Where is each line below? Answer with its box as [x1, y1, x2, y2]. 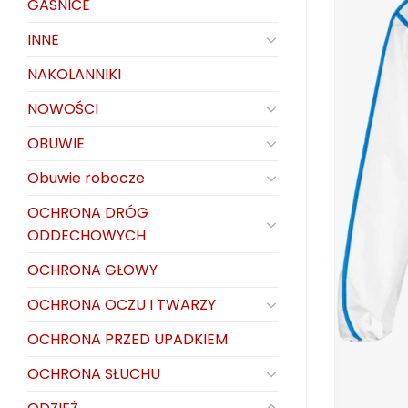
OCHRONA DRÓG [27, 201, 148, 223]
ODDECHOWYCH [27, 224, 146, 246]
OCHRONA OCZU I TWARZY [27, 293, 216, 315]
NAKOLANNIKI [27, 63, 121, 85]
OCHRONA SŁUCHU [27, 362, 160, 384]
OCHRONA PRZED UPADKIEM [27, 328, 228, 350]
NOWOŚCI [27, 97, 98, 119]
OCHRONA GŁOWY [27, 259, 158, 280]
